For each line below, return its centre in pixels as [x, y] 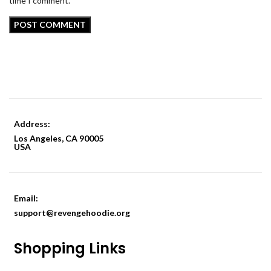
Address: [33, 123]
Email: [27, 198]
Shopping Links [70, 248]
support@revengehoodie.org [72, 212]
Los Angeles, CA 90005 [59, 138]
